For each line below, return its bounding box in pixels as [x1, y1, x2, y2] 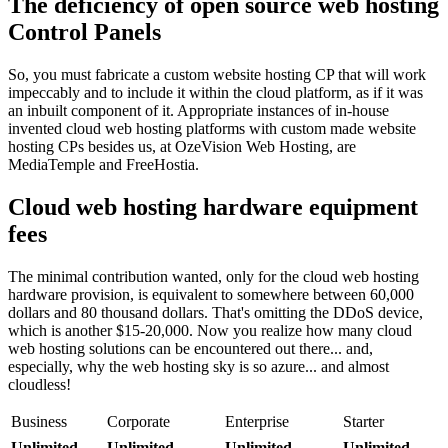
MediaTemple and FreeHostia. [8, 155, 199, 173]
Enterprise [225, 412, 289, 430]
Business [11, 412, 67, 430]
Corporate [107, 412, 170, 430]
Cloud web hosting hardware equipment [8, 193, 418, 220]
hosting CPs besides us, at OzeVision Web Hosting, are [8, 137, 356, 155]
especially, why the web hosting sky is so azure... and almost [8, 357, 389, 375]
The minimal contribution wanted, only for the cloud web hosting [8, 267, 419, 285]
